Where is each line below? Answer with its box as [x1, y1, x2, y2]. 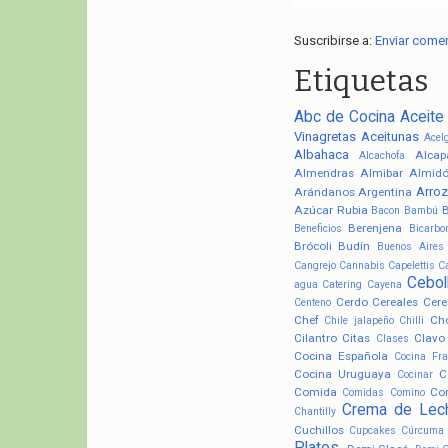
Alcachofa [358, 148, 405, 162]
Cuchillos [293, 422, 344, 437]
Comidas [342, 385, 385, 399]
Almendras [293, 165, 354, 180]
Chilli [399, 313, 425, 327]
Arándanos [293, 184, 355, 199]
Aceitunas [360, 128, 419, 144]
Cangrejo [293, 258, 336, 272]
